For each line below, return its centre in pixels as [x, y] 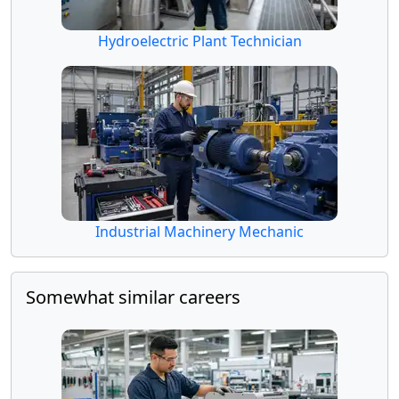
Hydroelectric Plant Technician [199, 41]
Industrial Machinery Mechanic [199, 231]
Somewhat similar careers [133, 297]
